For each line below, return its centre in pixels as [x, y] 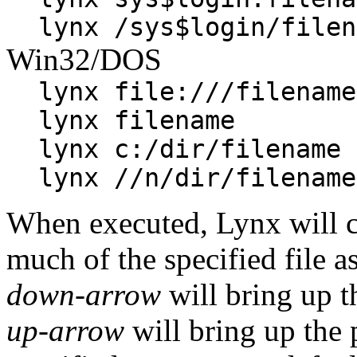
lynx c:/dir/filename [190, 149]
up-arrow [65, 330]
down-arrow [84, 294]
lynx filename [137, 120]
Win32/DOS [84, 59]
